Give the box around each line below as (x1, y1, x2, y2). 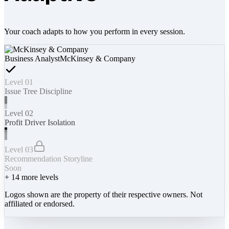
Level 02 (5, 108, 33, 118)
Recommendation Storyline (5, 154, 93, 163)
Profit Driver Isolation (5, 118, 75, 127)
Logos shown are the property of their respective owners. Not (5, 190, 202, 199)
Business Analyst (5, 54, 60, 63)
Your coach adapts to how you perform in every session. (4, 27, 185, 36)
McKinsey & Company (60, 54, 135, 63)
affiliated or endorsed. (5, 199, 75, 208)
